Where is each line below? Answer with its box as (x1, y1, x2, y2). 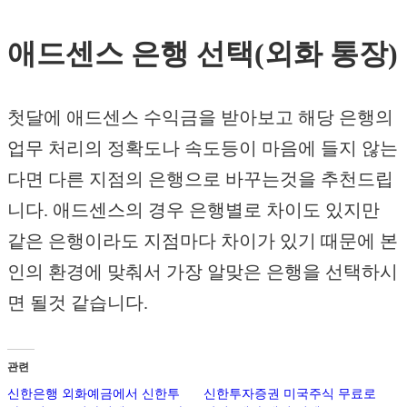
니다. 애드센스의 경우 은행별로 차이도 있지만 (7, 199, 380, 220)
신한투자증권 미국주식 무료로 (203, 387, 376, 402)
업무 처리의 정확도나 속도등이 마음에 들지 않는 (7, 137, 398, 158)
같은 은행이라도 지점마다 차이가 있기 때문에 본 (7, 230, 398, 251)
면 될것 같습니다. (7, 292, 148, 313)
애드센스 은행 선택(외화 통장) (7, 36, 398, 70)
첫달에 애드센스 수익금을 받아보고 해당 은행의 (7, 106, 393, 127)
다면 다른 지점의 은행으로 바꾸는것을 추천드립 (7, 168, 393, 189)
